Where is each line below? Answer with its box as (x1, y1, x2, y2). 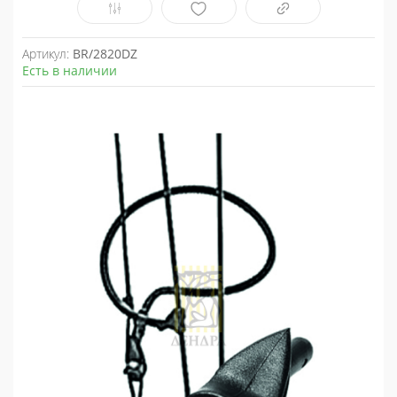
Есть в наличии (22, 62, 117, 80)
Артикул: (22, 45, 73, 63)
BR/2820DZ (73, 45, 137, 63)
